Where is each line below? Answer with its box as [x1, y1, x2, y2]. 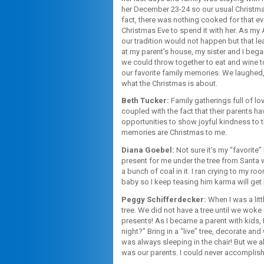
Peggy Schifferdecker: [121, 194, 206, 204]
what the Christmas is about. [121, 78, 217, 88]
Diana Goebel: [121, 146, 174, 155]
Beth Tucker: [121, 96, 169, 105]
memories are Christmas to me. [121, 128, 227, 137]
